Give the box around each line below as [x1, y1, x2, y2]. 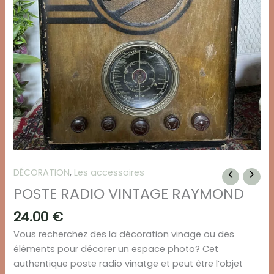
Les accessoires [74, 166, 145, 179]
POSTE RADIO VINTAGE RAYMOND [13, 183, 245, 204]
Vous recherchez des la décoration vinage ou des [13, 228, 235, 241]
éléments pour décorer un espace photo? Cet [13, 243, 219, 256]
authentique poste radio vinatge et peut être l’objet [13, 257, 243, 270]
